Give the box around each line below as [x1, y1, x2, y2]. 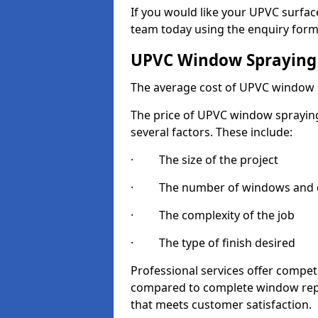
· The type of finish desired [131, 235, 295, 251]
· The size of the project [131, 152, 278, 168]
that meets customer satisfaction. [131, 297, 312, 312]
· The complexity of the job [131, 207, 295, 223]
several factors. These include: [131, 124, 292, 140]
